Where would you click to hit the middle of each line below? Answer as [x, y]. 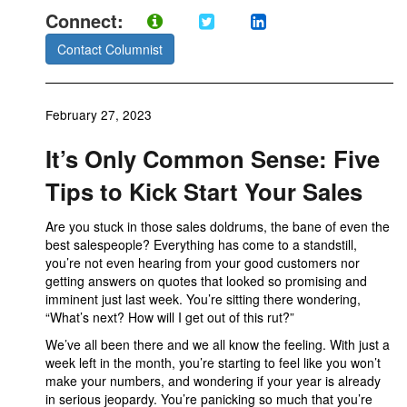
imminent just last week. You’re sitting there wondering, [203, 299]
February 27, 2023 [99, 114]
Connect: [87, 20]
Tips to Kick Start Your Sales [204, 191]
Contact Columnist [110, 49]
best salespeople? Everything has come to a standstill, [201, 244]
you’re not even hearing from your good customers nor [203, 263]
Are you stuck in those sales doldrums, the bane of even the [218, 226]
